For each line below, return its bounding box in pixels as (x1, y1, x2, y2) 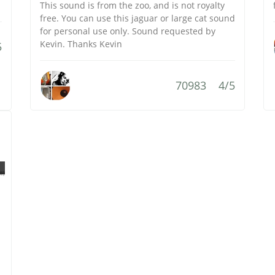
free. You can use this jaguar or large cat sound (40, 12, 235, 24)
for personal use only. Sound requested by (40, 25, 215, 37)
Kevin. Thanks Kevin (40, 38, 122, 50)
